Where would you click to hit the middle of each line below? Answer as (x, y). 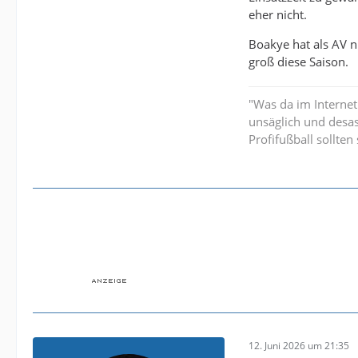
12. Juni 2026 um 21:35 (299, 346)
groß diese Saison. (298, 61)
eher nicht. (278, 14)
